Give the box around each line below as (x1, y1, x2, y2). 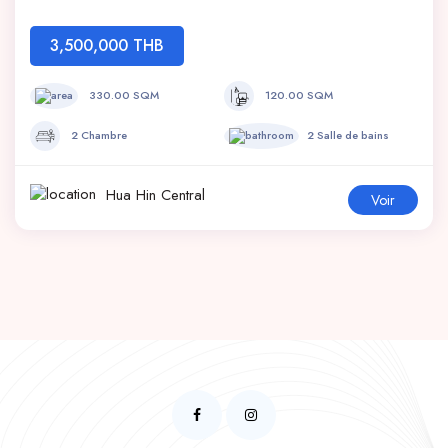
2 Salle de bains (307, 126, 390, 143)
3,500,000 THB (50, 34, 164, 58)
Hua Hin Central (101, 184, 205, 207)
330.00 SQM (86, 86, 159, 103)
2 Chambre (68, 126, 127, 143)
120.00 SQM (262, 86, 334, 103)
